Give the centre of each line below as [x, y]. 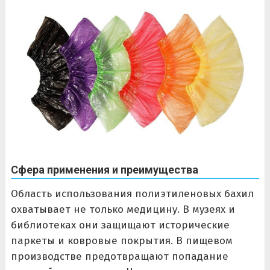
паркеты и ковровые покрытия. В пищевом [121, 240]
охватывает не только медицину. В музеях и [123, 209]
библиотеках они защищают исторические [120, 225]
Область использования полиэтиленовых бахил [132, 193]
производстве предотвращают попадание [119, 256]
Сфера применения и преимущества [104, 169]
